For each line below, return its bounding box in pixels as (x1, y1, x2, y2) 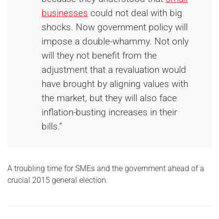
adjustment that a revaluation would (42, 64, 186, 75)
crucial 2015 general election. (7, 175, 108, 185)
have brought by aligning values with (42, 78, 188, 89)
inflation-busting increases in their (42, 107, 177, 118)
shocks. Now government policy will (42, 22, 188, 33)
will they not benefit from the (42, 50, 157, 61)
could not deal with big (88, 7, 182, 19)
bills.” (42, 121, 62, 132)
